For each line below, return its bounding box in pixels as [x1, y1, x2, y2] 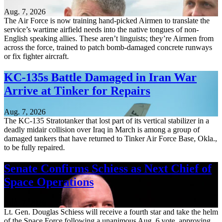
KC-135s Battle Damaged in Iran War [4, 71, 197, 84]
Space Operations [4, 175, 94, 189]
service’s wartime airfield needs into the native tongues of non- [4, 25, 199, 34]
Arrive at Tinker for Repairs [4, 84, 150, 98]
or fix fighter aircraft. [4, 52, 69, 61]
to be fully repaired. [4, 143, 65, 152]
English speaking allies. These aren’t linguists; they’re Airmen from [4, 34, 214, 43]
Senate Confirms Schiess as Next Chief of [4, 162, 212, 175]
